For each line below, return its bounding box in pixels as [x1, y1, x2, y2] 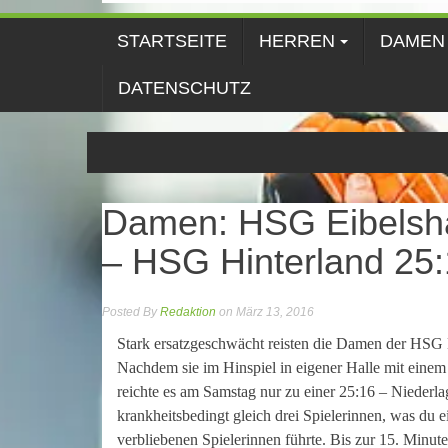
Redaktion [160, 304, 216, 319]
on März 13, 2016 [216, 304, 314, 319]
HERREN [259, 30, 335, 51]
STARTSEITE [117, 30, 227, 51]
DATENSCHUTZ [118, 77, 251, 98]
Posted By [102, 304, 160, 319]
